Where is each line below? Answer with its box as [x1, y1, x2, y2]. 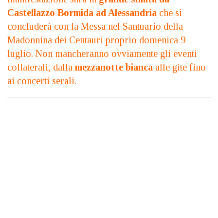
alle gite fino [155, 61, 206, 73]
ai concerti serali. [7, 75, 76, 86]
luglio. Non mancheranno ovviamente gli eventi [7, 48, 197, 59]
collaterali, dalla [7, 61, 75, 73]
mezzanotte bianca [75, 61, 155, 73]
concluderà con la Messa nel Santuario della [7, 20, 183, 32]
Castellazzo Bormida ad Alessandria [7, 7, 157, 18]
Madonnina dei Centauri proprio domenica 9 [7, 34, 185, 45]
